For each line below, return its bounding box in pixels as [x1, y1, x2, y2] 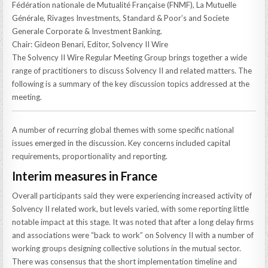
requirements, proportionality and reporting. [12, 151, 168, 161]
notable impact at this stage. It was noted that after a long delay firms [12, 217, 254, 227]
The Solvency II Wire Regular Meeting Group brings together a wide [12, 53, 248, 63]
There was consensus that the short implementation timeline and [12, 256, 237, 266]
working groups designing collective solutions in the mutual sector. [12, 243, 242, 253]
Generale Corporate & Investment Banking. [12, 26, 163, 36]
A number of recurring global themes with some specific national [12, 124, 234, 135]
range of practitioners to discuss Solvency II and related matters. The [12, 66, 252, 76]
